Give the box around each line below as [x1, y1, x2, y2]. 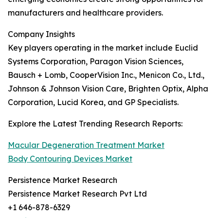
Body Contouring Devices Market [8, 154, 132, 163]
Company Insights [8, 29, 75, 39]
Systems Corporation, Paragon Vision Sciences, [8, 56, 183, 66]
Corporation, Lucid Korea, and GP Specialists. [8, 97, 179, 107]
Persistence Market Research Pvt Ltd [8, 189, 147, 199]
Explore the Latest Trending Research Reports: [8, 119, 182, 128]
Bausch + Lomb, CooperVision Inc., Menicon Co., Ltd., [8, 70, 204, 80]
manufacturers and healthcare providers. [8, 8, 163, 18]
